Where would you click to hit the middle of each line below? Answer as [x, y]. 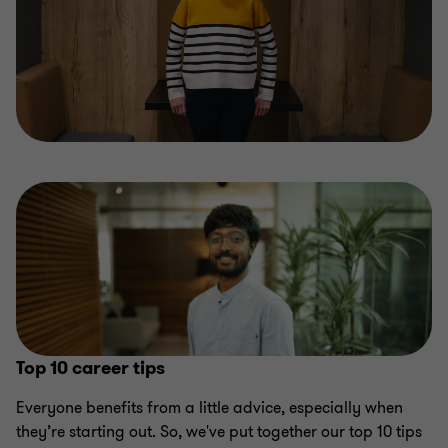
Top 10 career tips [90, 367]
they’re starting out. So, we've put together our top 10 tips [219, 431]
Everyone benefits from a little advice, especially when [209, 407]
